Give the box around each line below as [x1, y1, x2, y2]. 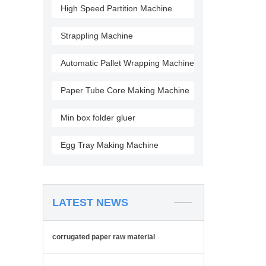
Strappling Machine [61, 31, 133, 40]
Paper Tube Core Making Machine [61, 85, 189, 95]
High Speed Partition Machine [61, 4, 172, 13]
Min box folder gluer [61, 113, 135, 122]
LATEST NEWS [52, 197, 128, 208]
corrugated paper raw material [52, 233, 155, 241]
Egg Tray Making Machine [61, 140, 159, 150]
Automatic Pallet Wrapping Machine [61, 58, 194, 68]
